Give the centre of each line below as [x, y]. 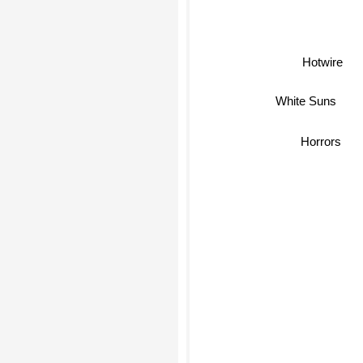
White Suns [306, 94]
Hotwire [323, 62]
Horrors [320, 138]
